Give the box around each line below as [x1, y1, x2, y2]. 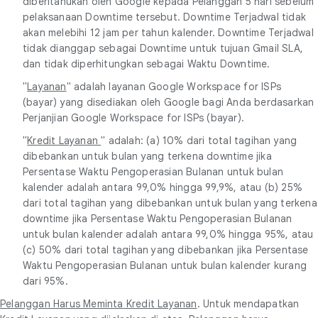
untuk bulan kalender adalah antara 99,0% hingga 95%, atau [23, 227, 314, 241]
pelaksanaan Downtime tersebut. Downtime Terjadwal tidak [23, 10, 307, 23]
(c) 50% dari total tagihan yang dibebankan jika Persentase [23, 243, 309, 256]
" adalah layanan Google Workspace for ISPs [66, 79, 282, 93]
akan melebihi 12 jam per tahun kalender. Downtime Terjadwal [23, 26, 314, 39]
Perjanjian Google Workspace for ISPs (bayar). [23, 111, 245, 124]
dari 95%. [23, 274, 68, 287]
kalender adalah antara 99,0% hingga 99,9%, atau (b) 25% [23, 180, 303, 194]
